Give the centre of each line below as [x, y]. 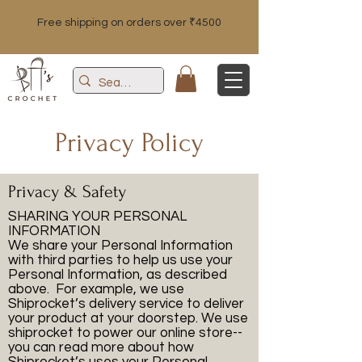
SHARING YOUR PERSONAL [97, 217]
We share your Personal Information [120, 246]
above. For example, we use [96, 290]
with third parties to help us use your [120, 261]
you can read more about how [101, 348]
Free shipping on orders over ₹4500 [129, 23]
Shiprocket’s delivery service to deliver [126, 304]
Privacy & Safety [67, 192]
